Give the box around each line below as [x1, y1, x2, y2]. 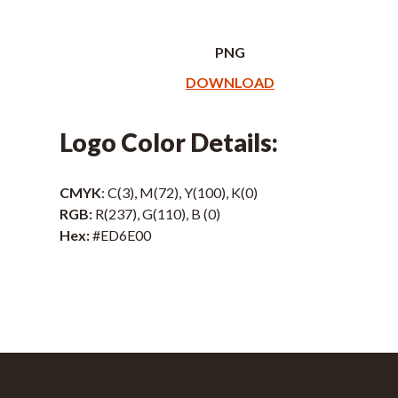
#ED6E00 [92, 227, 157, 244]
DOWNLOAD [185, 74, 275, 92]
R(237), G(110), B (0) [95, 205, 221, 223]
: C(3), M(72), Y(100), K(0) [101, 184, 259, 202]
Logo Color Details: [60, 127, 279, 158]
